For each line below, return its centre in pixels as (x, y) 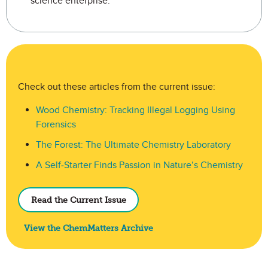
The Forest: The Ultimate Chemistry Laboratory (133, 145)
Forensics (56, 124)
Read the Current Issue (78, 200)
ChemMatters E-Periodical (60, 51)
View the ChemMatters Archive (89, 228)
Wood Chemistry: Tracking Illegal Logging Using (135, 110)
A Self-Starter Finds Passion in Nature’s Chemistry (139, 165)
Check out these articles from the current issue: (118, 87)
